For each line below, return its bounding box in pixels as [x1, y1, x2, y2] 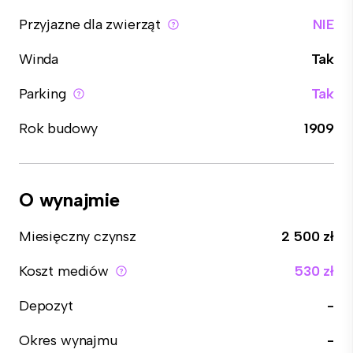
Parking [19, 85, 66, 102]
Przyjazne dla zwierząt [19, 16, 162, 33]
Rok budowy [19, 120, 98, 137]
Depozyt [19, 297, 73, 314]
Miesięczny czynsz [19, 228, 136, 245]
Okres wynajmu [19, 332, 117, 349]
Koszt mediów [19, 262, 109, 280]
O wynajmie [19, 188, 120, 211]
